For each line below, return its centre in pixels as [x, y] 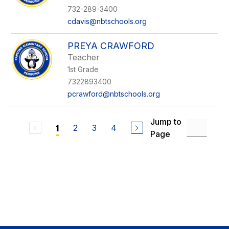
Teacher [84, 57]
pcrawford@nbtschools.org [114, 94]
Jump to [166, 122]
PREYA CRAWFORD [111, 46]
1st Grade [83, 69]
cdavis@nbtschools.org [107, 21]
